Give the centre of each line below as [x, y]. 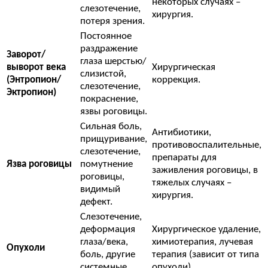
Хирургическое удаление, [206, 230]
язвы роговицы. [114, 112]
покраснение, [109, 99]
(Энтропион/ [34, 80]
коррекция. [176, 80]
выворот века [36, 68]
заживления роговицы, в [205, 170]
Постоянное [106, 36]
